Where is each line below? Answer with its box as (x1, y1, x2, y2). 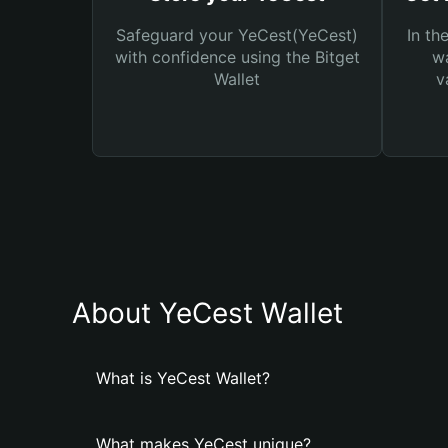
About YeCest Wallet (72, 296, 343, 330)
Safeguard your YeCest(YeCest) (116, 25, 358, 45)
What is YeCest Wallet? (96, 368, 270, 388)
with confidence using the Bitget (114, 47, 360, 67)
